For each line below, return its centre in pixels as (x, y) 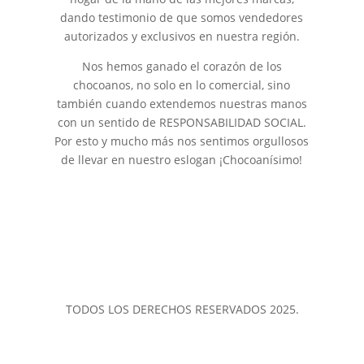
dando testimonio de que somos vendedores (182, 17)
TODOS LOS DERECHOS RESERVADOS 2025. (182, 309)
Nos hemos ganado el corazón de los (182, 66)
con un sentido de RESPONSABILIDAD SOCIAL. (182, 122)
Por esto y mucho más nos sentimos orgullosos (182, 141)
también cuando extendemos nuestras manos (182, 103)
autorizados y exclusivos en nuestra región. (182, 36)
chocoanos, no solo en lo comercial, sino (182, 84)
